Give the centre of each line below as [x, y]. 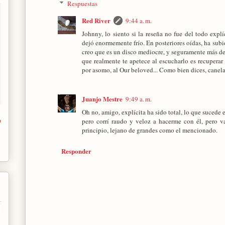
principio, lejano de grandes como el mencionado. [150, 130]
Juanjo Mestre [102, 98]
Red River [96, 20]
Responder [76, 151]
